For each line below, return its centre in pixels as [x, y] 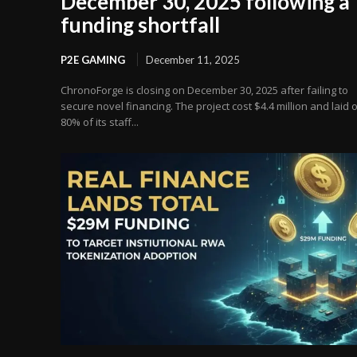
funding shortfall [140, 25]
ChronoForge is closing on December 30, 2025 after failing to [204, 90]
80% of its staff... [100, 122]
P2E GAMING [93, 60]
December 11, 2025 [193, 60]
